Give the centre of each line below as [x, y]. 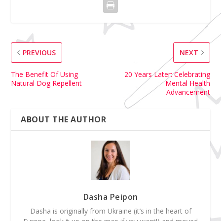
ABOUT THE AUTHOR [64, 119]
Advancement [188, 92]
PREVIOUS [39, 52]
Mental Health [187, 83]
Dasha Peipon [110, 197]
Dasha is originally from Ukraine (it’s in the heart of [110, 211]
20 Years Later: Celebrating [167, 74]
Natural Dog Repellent [47, 83]
